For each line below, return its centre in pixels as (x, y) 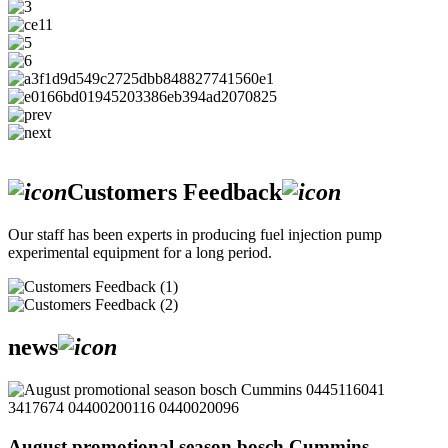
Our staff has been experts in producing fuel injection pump (195, 235)
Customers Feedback (174, 192)
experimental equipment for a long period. (140, 253)
